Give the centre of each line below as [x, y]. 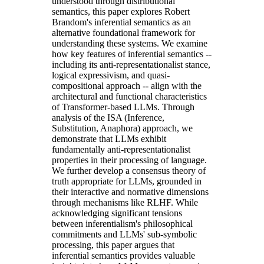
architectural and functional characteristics [129, 96]
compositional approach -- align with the [127, 85]
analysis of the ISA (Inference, [108, 117]
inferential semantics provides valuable [123, 255]
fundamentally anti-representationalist [121, 149]
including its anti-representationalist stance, [131, 64]
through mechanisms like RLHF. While [125, 202]
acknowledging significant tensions [117, 213]
